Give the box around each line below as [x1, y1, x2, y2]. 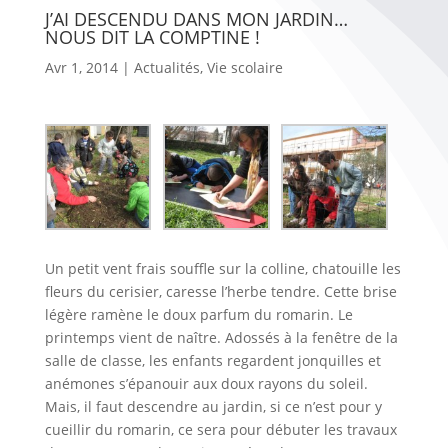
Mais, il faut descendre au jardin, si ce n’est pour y [44, 397, 382, 417]
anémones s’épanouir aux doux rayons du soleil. [44, 374, 368, 394]
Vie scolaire [206, 57, 283, 77]
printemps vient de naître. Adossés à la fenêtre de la [44, 328, 398, 348]
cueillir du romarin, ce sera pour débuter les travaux [44, 420, 397, 440]
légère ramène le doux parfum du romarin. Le [44, 305, 353, 325]
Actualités [133, 57, 200, 77]
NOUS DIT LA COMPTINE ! [44, 24, 260, 49]
